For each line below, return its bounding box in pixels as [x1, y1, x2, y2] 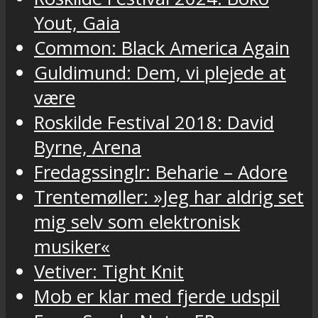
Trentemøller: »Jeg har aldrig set [34, 185, 304, 210]
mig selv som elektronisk [34, 209, 240, 235]
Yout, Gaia [34, 11, 120, 36]
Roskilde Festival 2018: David [34, 110, 274, 136]
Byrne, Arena [34, 135, 141, 160]
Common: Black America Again [34, 35, 290, 61]
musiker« [34, 234, 110, 260]
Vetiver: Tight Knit [34, 259, 184, 285]
